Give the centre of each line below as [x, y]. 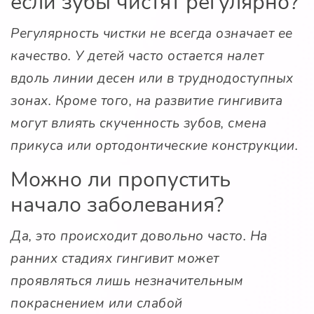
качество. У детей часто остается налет [137, 56]
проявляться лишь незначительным [127, 281]
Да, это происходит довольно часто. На [139, 237]
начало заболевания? [117, 205]
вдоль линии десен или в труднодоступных [152, 79]
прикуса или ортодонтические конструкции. [154, 146]
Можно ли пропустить [121, 180]
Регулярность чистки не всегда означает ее [152, 34]
